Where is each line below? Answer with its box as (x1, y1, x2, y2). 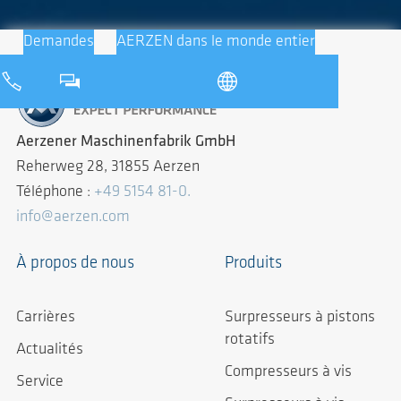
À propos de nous (16, 255, 134, 273)
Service (16, 372, 64, 390)
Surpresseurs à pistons (225, 309, 375, 327)
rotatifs (225, 331, 275, 349)
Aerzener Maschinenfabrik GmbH (16, 133, 235, 151)
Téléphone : (16, 183, 94, 201)
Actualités (16, 340, 83, 358)
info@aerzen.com (16, 209, 130, 226)
